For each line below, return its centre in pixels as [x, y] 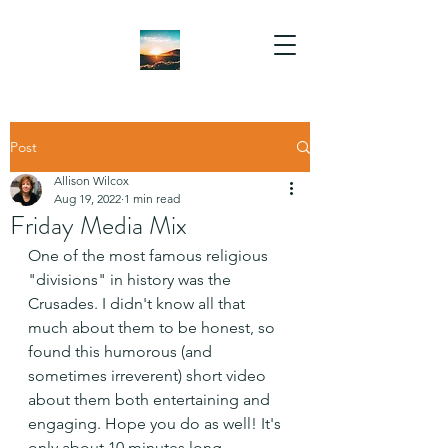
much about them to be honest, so [153, 327]
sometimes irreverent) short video [149, 375]
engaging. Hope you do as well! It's [156, 423]
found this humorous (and [122, 351]
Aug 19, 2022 [87, 198]
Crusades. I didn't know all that [138, 303]
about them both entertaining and [151, 399]
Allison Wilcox [91, 180]
